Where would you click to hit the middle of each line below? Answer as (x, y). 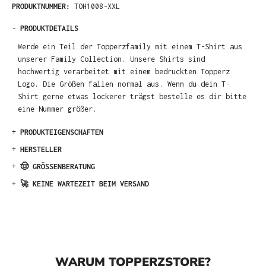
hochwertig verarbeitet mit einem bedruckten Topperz (124, 71)
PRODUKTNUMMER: (43, 6)
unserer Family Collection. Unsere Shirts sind (112, 59)
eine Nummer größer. (58, 109)
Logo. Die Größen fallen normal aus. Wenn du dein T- (124, 84)
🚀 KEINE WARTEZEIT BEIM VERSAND (85, 184)
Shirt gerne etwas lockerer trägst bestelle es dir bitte (132, 96)
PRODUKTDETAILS (49, 28)
